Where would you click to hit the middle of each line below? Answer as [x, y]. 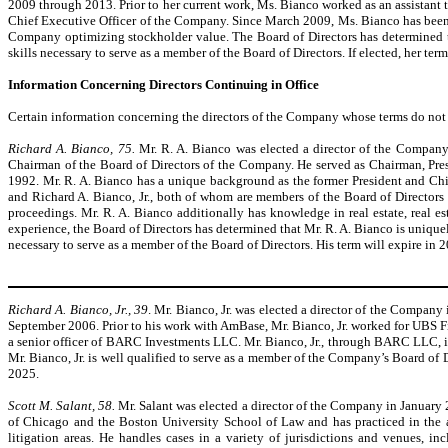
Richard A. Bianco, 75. [73, 148]
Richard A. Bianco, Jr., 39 [78, 309]
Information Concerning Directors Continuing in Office [163, 84]
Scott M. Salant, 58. [63, 405]
